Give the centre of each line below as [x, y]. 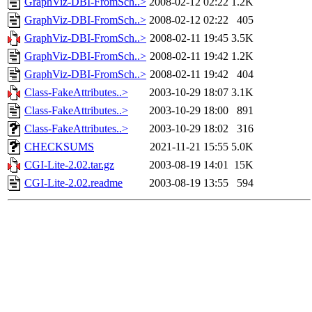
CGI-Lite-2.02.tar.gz [69, 165]
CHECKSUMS [59, 147]
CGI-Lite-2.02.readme [73, 183]
